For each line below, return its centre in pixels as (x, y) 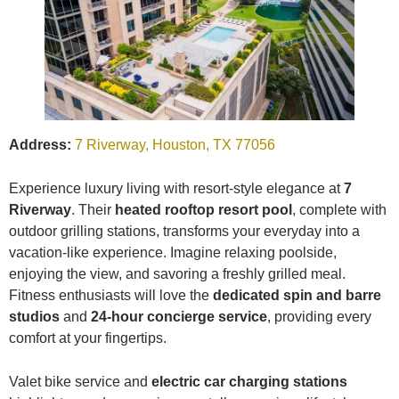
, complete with (339, 209)
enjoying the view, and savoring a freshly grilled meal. (177, 273)
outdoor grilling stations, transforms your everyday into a (184, 231)
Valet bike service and (80, 381)
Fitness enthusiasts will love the (111, 295)
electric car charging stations (249, 381)
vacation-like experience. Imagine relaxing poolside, (173, 252)
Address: (40, 144)
